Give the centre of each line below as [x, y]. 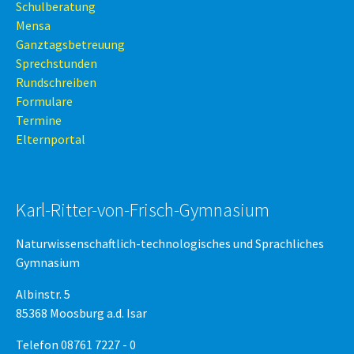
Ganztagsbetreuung [70, 44]
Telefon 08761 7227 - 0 [76, 345]
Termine [39, 120]
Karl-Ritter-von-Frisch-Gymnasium [143, 210]
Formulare [44, 101]
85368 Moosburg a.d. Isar [81, 313]
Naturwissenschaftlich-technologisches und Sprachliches [170, 243]
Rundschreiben [56, 82]
